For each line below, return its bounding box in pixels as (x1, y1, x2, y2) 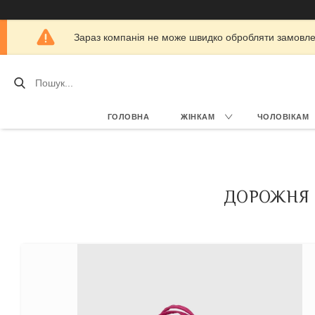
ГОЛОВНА (107, 112, 149, 121)
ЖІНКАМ (181, 112, 214, 121)
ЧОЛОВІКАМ (257, 112, 309, 121)
